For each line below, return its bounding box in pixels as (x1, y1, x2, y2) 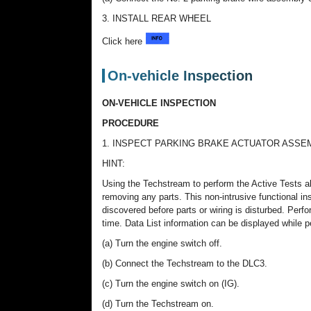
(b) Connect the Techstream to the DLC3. (102, 258, 267, 269)
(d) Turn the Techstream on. (102, 299, 214, 309)
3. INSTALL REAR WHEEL (102, 13, 211, 24)
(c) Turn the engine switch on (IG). (102, 278, 239, 289)
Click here (102, 36, 145, 47)
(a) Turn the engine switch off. (102, 238, 222, 249)
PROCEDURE (102, 118, 159, 128)
